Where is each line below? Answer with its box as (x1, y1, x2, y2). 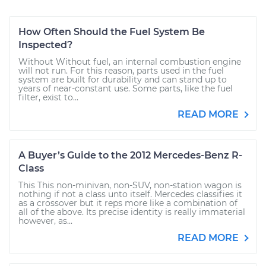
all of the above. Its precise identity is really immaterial (18, 207, 245, 217)
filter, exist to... (18, 92, 78, 103)
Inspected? (18, 39, 72, 50)
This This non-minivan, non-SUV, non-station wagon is (18, 180, 242, 191)
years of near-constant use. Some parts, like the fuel (18, 83, 233, 94)
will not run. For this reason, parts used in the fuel (18, 65, 224, 76)
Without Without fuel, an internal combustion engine (18, 56, 241, 67)
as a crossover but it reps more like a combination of (18, 198, 237, 208)
